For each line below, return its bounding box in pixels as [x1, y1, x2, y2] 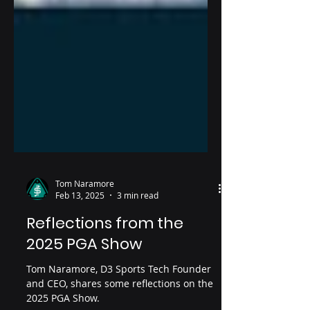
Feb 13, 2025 [55, 252, 104, 263]
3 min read [117, 252, 158, 263]
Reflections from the [26, 275, 183, 296]
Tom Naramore [55, 239, 114, 251]
